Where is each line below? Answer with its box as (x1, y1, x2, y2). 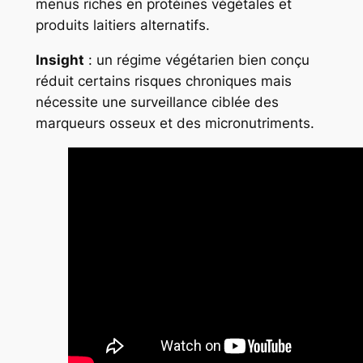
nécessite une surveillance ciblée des (35, 93, 279, 110)
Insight (35, 51, 84, 68)
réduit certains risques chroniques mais (35, 72, 292, 89)
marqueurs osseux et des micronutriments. (35, 114, 314, 131)
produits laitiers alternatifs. (35, 17, 210, 34)
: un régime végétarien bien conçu (83, 51, 310, 68)
